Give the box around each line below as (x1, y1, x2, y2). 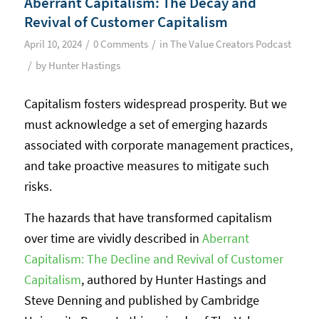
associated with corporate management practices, (23, 136, 293, 153)
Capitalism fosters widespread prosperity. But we (23, 95, 287, 112)
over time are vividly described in (23, 229, 202, 246)
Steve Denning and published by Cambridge (23, 291, 259, 308)
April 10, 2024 (23, 38, 82, 51)
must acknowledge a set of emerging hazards (23, 115, 268, 132)
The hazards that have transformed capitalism (23, 209, 272, 226)
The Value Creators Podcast (169, 38, 291, 51)
